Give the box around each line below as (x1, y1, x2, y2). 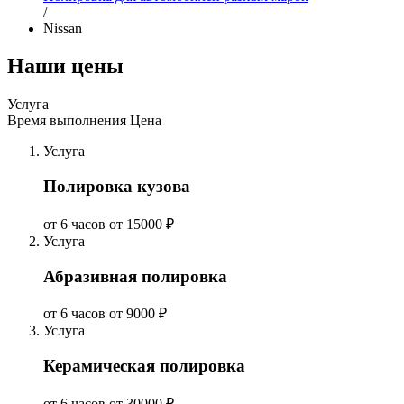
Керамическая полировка (43, 355, 245, 375)
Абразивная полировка (43, 266, 227, 286)
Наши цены (7, 54, 124, 78)
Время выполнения (7, 113, 126, 129)
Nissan (43, 20, 82, 36)
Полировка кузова (43, 177, 190, 197)
